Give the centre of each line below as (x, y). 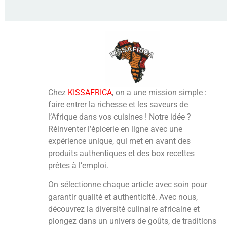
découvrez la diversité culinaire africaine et (124, 209)
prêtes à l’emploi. (79, 165)
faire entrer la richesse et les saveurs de (118, 104)
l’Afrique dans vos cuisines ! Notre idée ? (120, 117)
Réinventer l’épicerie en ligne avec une (116, 129)
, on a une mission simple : (160, 92)
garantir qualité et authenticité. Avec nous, (123, 197)
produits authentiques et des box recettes (122, 153)
